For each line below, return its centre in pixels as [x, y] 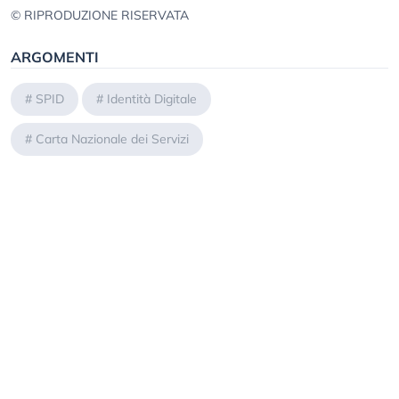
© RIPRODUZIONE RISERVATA [100, 16]
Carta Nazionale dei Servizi [112, 139]
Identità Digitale [152, 99]
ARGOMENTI [55, 57]
